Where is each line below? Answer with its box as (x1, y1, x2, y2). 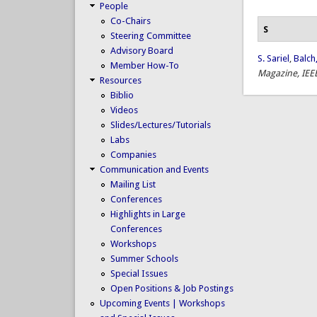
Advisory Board (110, 45, 173, 56)
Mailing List (110, 178, 156, 190)
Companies (110, 149, 156, 160)
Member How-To (110, 59, 179, 71)
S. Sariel (258, 53, 290, 64)
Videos (110, 104, 138, 115)
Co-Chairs (110, 15, 151, 26)
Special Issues (110, 267, 168, 279)
